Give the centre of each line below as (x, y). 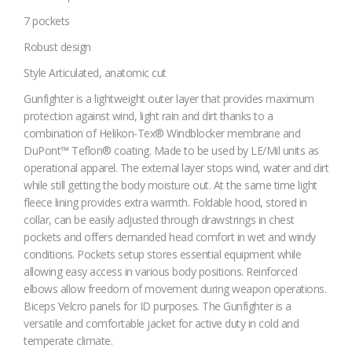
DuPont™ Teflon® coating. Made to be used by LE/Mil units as (171, 151)
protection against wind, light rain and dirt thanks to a (148, 116)
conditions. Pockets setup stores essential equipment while (162, 255)
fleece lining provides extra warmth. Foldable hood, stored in (165, 203)
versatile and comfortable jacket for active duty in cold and (161, 324)
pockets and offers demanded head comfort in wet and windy (170, 237)
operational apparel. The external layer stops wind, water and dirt (176, 168)
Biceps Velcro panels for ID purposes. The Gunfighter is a (158, 306)
